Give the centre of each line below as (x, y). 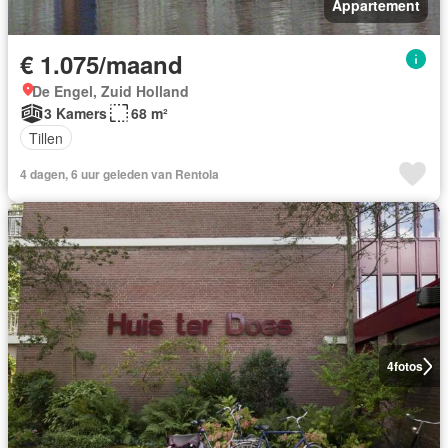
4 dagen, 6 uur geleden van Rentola (119, 174)
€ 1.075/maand (101, 64)
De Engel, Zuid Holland (110, 91)
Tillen (46, 137)
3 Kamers (75, 113)
